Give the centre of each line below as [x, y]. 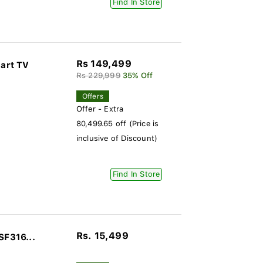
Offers [92, 96]
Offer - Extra [100, 109]
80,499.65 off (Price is [117, 124]
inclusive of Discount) [117, 138]
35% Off [138, 75]
